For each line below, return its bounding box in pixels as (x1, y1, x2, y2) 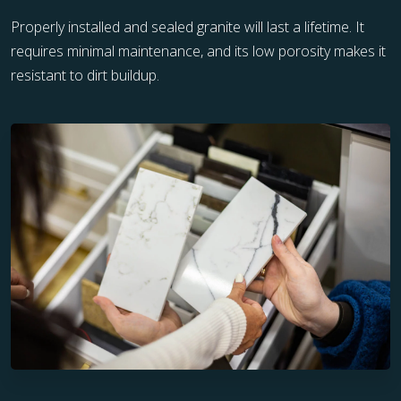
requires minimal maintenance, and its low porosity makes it (11, 41, 386, 61)
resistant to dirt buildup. (11, 65, 159, 85)
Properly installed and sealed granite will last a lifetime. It (11, 17, 364, 37)
